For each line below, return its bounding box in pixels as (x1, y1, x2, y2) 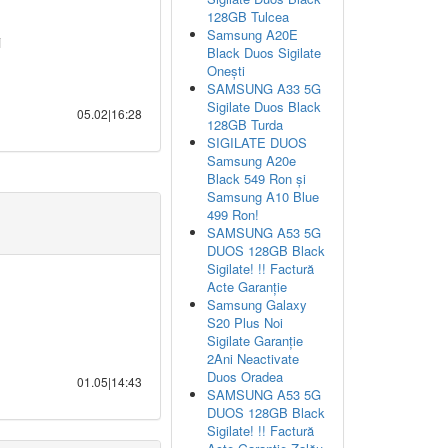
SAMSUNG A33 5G (207, 79, 321, 98)
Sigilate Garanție (207, 331, 303, 350)
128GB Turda (207, 115, 283, 134)
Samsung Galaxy (207, 295, 307, 314)
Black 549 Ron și (207, 169, 306, 188)
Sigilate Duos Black (207, 97, 321, 116)
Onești (207, 61, 245, 80)
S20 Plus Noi (207, 313, 283, 332)
